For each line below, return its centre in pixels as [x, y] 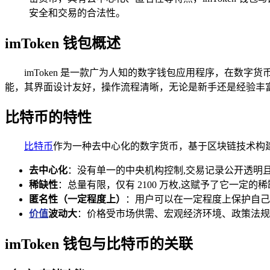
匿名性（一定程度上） [77, 199]
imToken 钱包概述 [63, 43]
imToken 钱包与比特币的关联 [99, 244]
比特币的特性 [48, 117]
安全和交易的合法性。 [77, 13]
